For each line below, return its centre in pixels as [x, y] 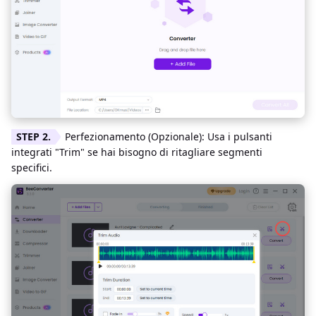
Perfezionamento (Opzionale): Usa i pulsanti [169, 137]
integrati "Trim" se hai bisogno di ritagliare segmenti [137, 152]
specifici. [32, 168]
